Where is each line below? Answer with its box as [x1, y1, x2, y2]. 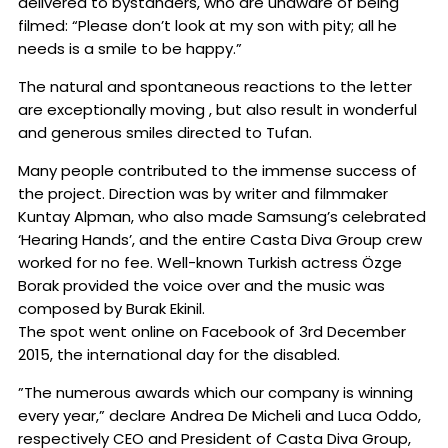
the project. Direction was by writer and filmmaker [18, 183, 388, 205]
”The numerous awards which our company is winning [18, 382, 413, 404]
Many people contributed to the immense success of [18, 160, 417, 182]
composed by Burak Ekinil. [18, 298, 205, 320]
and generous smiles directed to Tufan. [18, 122, 312, 144]
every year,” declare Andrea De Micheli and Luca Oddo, [18, 405, 421, 427]
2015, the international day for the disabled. [18, 344, 340, 366]
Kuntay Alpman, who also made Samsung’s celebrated [18, 206, 426, 228]
